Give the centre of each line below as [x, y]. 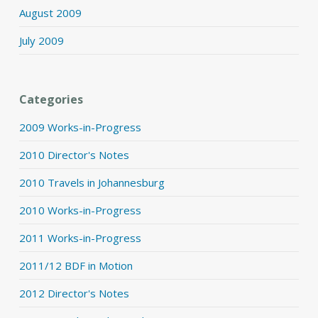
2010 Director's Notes [74, 155]
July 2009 [41, 40]
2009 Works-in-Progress [80, 127]
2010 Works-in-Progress [80, 210]
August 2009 [50, 13]
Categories [51, 99]
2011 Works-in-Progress [80, 238]
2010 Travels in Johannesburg [92, 182]
